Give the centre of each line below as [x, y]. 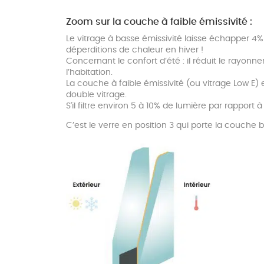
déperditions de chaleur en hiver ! [135, 50]
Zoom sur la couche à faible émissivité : [159, 22]
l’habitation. [89, 73]
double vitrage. [96, 95]
